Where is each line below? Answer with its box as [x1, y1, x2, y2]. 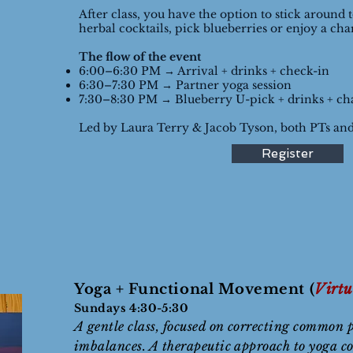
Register [262, 146, 314, 161]
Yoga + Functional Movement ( [74, 281, 315, 298]
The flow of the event [79, 50, 201, 64]
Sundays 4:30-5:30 [74, 301, 192, 315]
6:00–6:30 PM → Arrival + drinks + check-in [79, 64, 329, 78]
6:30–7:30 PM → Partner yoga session [79, 78, 292, 92]
